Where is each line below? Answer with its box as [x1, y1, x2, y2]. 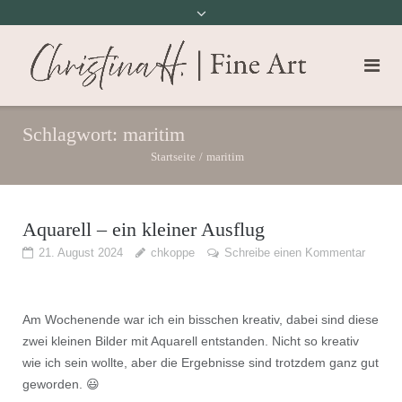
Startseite [151, 150, 196, 164]
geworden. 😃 [22, 377, 100, 392]
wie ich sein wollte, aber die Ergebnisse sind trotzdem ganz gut [22, 355, 379, 371]
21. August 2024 [38, 246, 123, 260]
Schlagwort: [22, 122, 123, 145]
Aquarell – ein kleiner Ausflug [22, 218, 265, 241]
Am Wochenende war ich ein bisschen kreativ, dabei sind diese [22, 312, 379, 328]
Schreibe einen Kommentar [223, 246, 365, 260]
